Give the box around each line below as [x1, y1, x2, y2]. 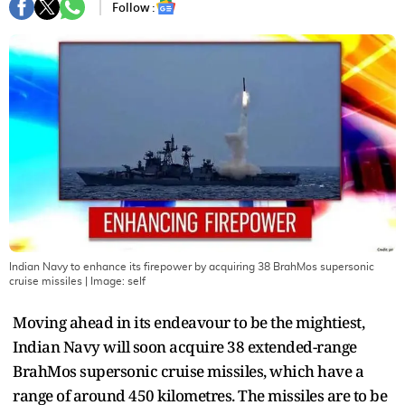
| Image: [82, 275, 127, 287]
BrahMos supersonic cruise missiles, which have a [13, 360, 363, 381]
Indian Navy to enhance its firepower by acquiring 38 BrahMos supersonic [9, 260, 374, 272]
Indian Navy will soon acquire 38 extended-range [13, 335, 357, 357]
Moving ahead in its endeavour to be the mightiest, [13, 311, 364, 333]
